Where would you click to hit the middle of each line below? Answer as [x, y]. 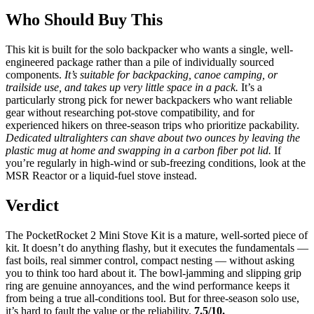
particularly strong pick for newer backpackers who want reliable [149, 100]
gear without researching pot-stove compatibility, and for [130, 112]
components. [35, 74]
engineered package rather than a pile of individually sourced [140, 62]
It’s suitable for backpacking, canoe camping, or [171, 74]
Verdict [32, 205]
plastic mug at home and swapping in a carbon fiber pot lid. [138, 150]
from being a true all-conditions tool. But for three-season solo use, [152, 298]
